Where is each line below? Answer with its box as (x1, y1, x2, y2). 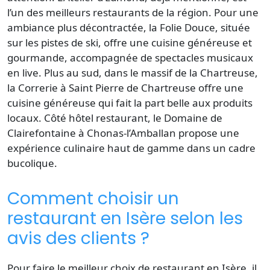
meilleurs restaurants (46, 5, 149, 19)
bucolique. (7, 155, 57, 170)
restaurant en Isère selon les (7, 206, 243, 230)
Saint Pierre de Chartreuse (69, 80, 196, 95)
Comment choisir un (7, 186, 179, 210)
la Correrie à (7, 80, 69, 95)
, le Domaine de (148, 110, 222, 125)
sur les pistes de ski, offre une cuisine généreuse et (7, 35, 252, 49)
